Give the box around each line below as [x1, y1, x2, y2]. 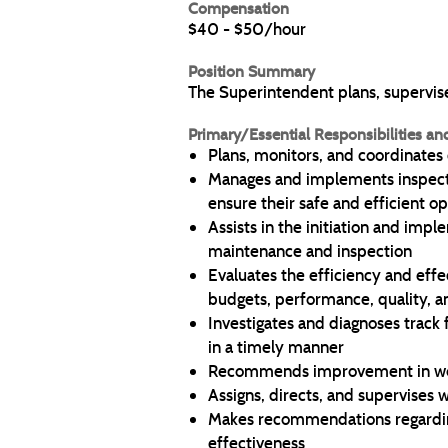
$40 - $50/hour [188, 18, 306, 40]
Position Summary [188, 61, 315, 81]
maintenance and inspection [208, 240, 412, 262]
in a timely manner [208, 336, 344, 358]
